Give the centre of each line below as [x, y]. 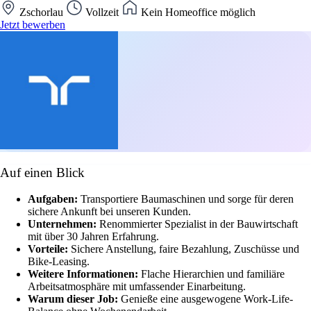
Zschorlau [41, 12]
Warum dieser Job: [74, 299]
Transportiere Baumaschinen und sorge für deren [187, 199]
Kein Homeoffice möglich [197, 12]
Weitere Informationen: [84, 274]
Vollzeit [102, 12]
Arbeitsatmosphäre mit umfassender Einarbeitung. [137, 287]
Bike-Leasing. [59, 262]
